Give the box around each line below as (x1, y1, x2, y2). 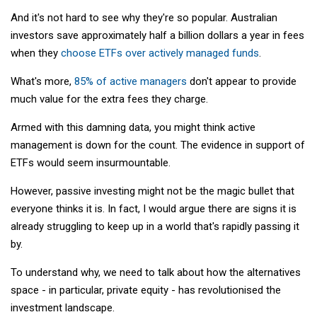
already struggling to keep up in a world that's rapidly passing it (11, 219, 299, 233)
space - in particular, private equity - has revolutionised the (11, 283, 281, 296)
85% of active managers (74, 74, 187, 88)
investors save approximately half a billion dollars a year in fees (11, 28, 304, 42)
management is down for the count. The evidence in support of (11, 138, 305, 151)
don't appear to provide (187, 74, 296, 88)
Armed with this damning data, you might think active (11, 120, 255, 134)
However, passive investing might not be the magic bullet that (11, 184, 294, 197)
